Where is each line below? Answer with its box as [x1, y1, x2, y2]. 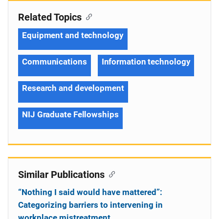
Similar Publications [18, 168, 105, 180]
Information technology [101, 56, 191, 66]
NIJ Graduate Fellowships [22, 109, 119, 119]
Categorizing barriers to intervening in [18, 199, 163, 210]
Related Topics [18, 11, 82, 23]
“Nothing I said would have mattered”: [18, 187, 162, 197]
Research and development [22, 83, 124, 93]
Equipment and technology [22, 30, 124, 40]
